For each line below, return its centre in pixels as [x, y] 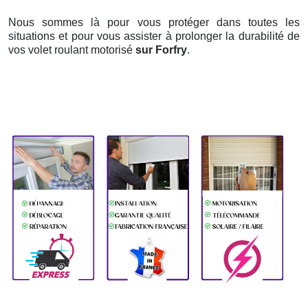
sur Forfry [161, 50]
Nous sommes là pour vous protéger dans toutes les [154, 23]
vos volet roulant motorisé [72, 50]
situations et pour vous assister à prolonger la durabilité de [154, 36]
